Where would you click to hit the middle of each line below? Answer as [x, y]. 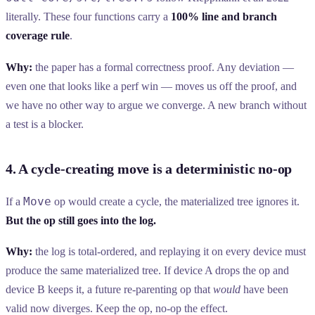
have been [264, 290]
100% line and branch [224, 17]
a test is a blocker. [45, 124]
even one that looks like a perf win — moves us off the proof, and [151, 86]
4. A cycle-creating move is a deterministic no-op [149, 168]
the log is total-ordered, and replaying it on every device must [169, 252]
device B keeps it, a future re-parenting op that [109, 290]
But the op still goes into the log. [81, 220]
